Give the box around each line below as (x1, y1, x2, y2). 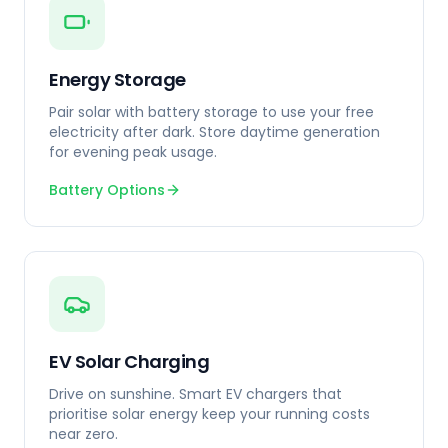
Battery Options (49, 180, 165, 200)
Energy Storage (49, 67, 186, 92)
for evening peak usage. (49, 142, 217, 162)
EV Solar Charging (49, 349, 210, 374)
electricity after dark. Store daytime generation (49, 122, 380, 142)
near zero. (49, 424, 118, 444)
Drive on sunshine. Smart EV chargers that (49, 384, 342, 404)
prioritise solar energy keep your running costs (49, 404, 370, 424)
